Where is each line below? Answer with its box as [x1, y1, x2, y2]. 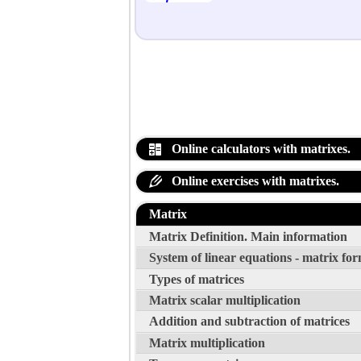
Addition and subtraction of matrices [149, 314, 350, 329]
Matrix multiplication [149, 335, 265, 350]
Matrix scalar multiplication [149, 293, 301, 308]
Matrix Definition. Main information [149, 229, 347, 243]
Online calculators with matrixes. [168, 141, 351, 156]
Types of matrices [149, 272, 244, 286]
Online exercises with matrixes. [168, 174, 339, 189]
